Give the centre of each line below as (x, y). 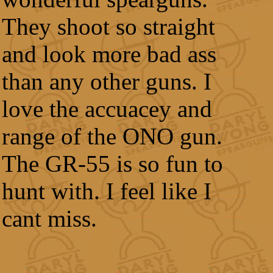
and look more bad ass (109, 54)
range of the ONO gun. (112, 136)
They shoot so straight (108, 27)
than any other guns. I (107, 81)
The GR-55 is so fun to (112, 164)
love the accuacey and (107, 109)
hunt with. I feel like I (107, 191)
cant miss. (49, 218)
